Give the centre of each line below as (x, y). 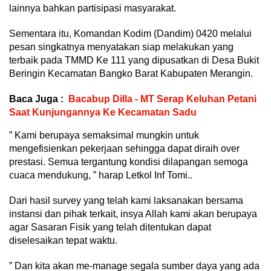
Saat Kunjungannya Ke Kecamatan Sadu (103, 112)
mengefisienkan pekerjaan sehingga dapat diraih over (124, 148)
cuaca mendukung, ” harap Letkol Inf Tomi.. (101, 175)
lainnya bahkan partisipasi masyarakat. (93, 8)
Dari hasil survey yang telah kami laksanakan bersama (126, 200)
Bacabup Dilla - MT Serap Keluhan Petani (162, 99)
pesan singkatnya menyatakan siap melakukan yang (121, 47)
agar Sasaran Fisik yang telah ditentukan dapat (110, 227)
